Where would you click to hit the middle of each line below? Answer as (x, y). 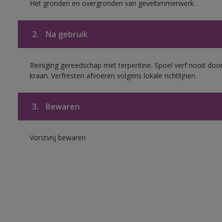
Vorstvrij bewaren (57, 138)
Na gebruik (65, 34)
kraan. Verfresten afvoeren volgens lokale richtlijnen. (113, 76)
